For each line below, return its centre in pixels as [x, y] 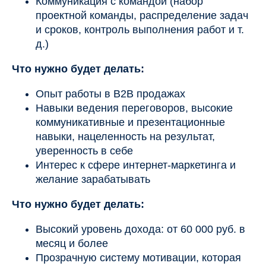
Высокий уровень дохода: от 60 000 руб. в [140, 229]
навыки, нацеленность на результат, [125, 137]
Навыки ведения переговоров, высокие [134, 108]
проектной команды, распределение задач [142, 16]
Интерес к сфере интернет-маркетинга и [136, 165]
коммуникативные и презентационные [130, 123]
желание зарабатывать [93, 180]
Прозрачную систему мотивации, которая [138, 258]
